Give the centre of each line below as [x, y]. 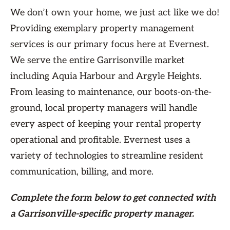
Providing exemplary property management [102, 29]
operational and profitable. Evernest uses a [100, 140]
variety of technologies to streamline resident [107, 156]
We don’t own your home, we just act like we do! [115, 13]
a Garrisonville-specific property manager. [102, 214]
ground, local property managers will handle [104, 108]
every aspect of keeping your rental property [106, 124]
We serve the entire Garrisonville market [98, 61]
